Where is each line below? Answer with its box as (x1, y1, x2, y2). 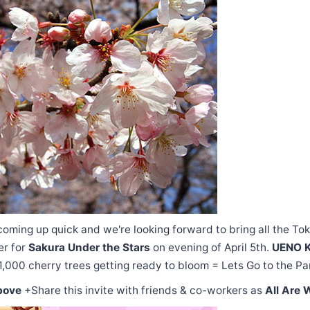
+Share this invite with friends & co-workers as (21, 283, 265, 297)
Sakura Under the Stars (28, 240, 150, 254)
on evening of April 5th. (150, 240, 272, 254)
